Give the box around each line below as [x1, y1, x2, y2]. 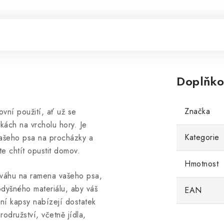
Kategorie [184, 131, 219, 143]
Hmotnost [184, 158, 218, 169]
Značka [184, 105, 210, 117]
